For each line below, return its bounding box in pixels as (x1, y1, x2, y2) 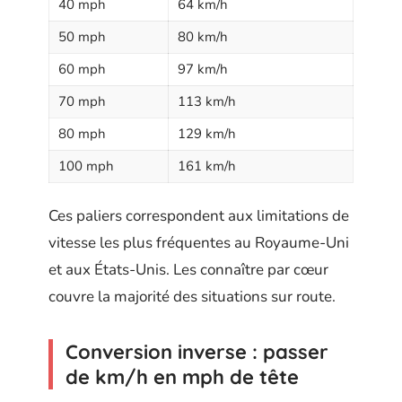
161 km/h (178, 156, 236, 175)
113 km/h (178, 92, 236, 110)
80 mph (58, 124, 106, 143)
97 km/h (178, 59, 228, 78)
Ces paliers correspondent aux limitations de (48, 205, 349, 227)
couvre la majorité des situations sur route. (48, 286, 336, 308)
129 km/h (178, 124, 236, 143)
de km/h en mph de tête (66, 364, 299, 390)
